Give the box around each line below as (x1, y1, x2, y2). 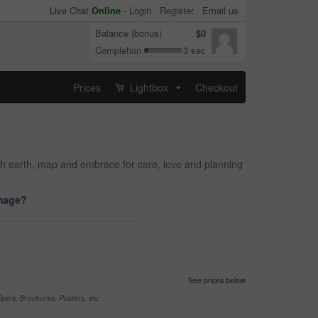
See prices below (188, 275, 246, 285)
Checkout (195, 79, 238, 94)
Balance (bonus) (95, 26, 162, 40)
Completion (95, 43, 141, 57)
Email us (202, 4, 238, 17)
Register (160, 4, 194, 17)
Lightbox (127, 79, 171, 94)
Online (92, 4, 121, 17)
